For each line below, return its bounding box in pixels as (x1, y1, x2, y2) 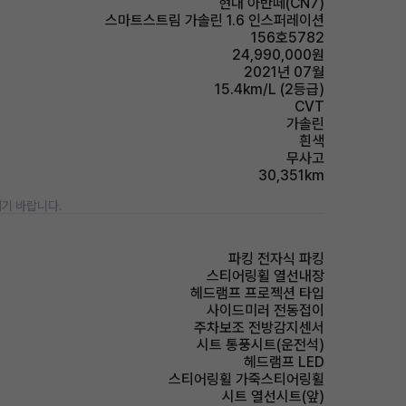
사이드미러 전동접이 (207, 302, 324, 319)
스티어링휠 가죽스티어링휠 (169, 371, 324, 388)
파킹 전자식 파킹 (228, 250, 324, 267)
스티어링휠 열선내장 (207, 267, 324, 285)
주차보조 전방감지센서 (194, 319, 324, 336)
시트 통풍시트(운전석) (197, 336, 324, 353)
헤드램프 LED (244, 353, 324, 371)
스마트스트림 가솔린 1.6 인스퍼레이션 (105, 12, 324, 29)
